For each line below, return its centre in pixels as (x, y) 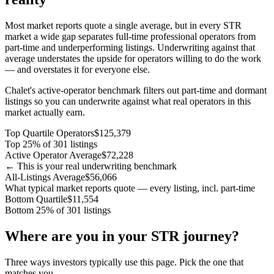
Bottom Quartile (36, 199)
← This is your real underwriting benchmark (91, 166)
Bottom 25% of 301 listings (58, 210)
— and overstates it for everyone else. (77, 69)
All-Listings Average (45, 177)
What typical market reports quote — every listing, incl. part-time (130, 188)
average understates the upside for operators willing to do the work (133, 58)
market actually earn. (45, 112)
